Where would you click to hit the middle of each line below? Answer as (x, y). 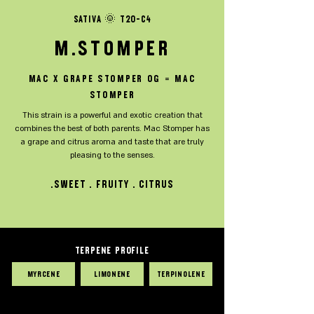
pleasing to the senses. (112, 155)
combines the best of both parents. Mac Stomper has (112, 129)
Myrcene (43, 274)
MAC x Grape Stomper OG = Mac (112, 79)
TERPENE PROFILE (112, 251)
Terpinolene (181, 274)
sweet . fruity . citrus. (114, 185)
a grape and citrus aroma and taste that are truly (112, 142)
